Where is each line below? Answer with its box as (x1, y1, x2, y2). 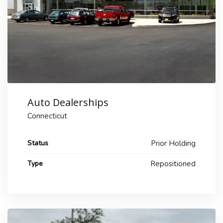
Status (27, 138, 48, 148)
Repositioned (150, 159, 196, 169)
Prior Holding (151, 138, 196, 149)
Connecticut (27, 111, 67, 121)
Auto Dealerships (27, 96, 109, 110)
